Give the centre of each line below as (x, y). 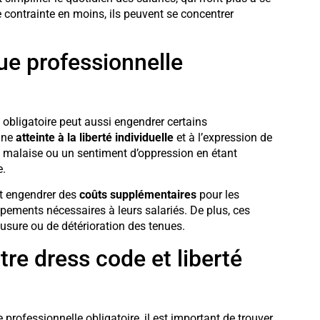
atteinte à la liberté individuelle (94, 137)
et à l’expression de (222, 137)
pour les (217, 195)
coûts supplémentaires (137, 195)
